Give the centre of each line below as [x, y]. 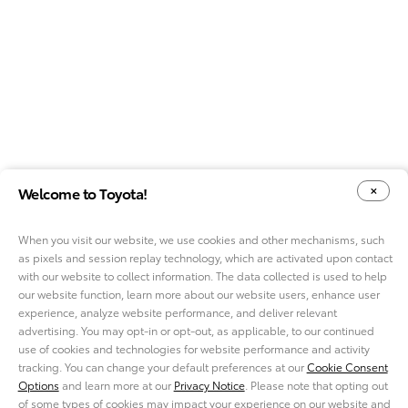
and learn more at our [116, 384]
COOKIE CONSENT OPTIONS [204, 276]
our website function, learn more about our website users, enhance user [199, 293]
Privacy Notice [209, 384]
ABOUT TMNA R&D [316, 354]
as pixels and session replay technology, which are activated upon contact [205, 257]
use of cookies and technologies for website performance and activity [194, 348]
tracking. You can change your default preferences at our [162, 366]
